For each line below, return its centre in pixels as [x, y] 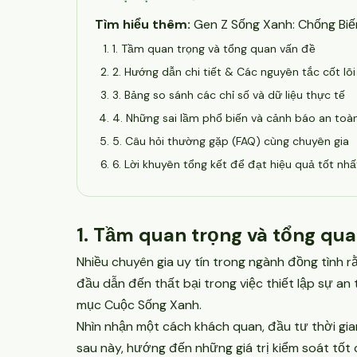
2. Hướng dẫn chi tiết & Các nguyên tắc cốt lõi [234, 72]
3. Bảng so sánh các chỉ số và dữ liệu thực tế [229, 95]
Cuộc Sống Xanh [152, 305]
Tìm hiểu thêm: [143, 24]
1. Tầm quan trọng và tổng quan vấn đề [214, 49]
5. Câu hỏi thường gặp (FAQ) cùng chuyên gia [231, 141]
